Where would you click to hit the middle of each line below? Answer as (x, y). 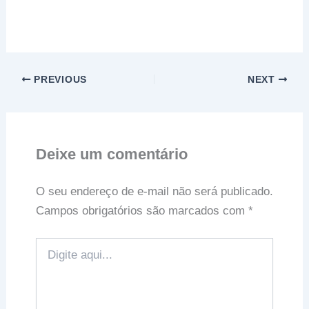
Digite (47, 245)
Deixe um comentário (111, 154)
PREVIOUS (59, 80)
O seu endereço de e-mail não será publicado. (154, 191)
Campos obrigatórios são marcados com (142, 210)
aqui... (48, 258)
